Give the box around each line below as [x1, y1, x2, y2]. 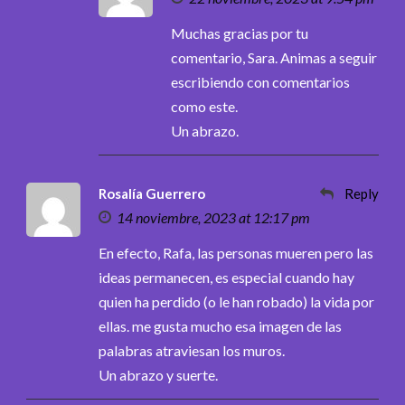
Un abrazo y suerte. [99, 365, 218, 383]
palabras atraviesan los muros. [99, 341, 285, 359]
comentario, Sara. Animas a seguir [171, 48, 377, 66]
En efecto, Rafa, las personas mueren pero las [99, 243, 373, 261]
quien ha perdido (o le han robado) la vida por [99, 292, 374, 310]
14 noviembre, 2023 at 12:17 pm [117, 208, 310, 226]
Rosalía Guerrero [99, 184, 205, 202]
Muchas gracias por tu [171, 24, 308, 42]
